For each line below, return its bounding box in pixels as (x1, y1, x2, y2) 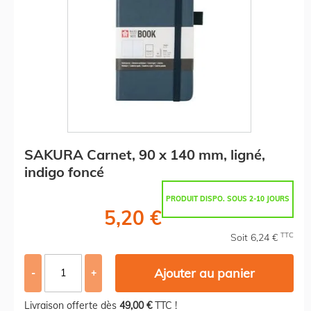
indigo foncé (24, 162, 104, 180)
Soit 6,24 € (230, 230, 280, 244)
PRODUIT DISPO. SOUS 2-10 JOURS (166, 194, 289, 203)
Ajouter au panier (154, 264, 255, 281)
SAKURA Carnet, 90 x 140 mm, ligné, (24, 145, 265, 163)
